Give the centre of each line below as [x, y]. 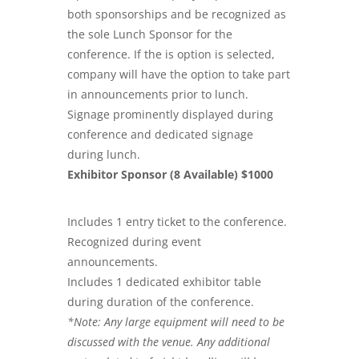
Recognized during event [134, 241]
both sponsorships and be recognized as [177, 14]
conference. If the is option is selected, [171, 54]
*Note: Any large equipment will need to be [176, 321]
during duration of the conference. [161, 301]
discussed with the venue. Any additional [169, 341]
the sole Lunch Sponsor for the [150, 34]
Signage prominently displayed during [170, 114]
